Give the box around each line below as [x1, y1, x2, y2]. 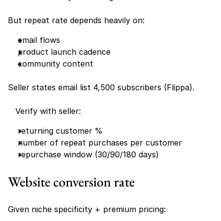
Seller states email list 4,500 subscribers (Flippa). [8, 82, 194, 92]
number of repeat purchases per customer [18, 138, 182, 147]
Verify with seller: [8, 106, 81, 116]
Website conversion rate [8, 173, 138, 190]
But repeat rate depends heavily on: [8, 15, 145, 25]
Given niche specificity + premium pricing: [8, 204, 166, 214]
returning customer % [18, 126, 103, 136]
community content [18, 59, 93, 69]
